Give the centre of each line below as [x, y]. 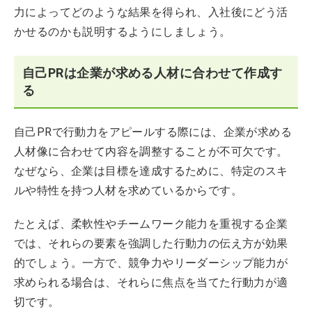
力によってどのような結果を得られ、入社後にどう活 [151, 12]
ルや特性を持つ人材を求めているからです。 [128, 190]
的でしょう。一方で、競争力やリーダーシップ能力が [151, 263]
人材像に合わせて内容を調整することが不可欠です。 [151, 151]
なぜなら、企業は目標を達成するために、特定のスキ [151, 171]
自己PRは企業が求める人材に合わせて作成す [153, 73]
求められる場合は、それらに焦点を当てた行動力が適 [151, 282]
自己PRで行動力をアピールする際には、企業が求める [153, 132]
